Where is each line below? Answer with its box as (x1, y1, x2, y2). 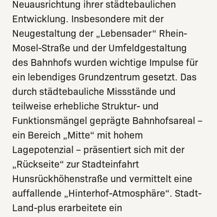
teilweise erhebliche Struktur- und (12, 100, 159, 112)
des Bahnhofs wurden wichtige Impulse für (12, 57, 198, 69)
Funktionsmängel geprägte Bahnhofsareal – (12, 115, 202, 127)
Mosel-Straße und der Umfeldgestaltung (12, 42, 187, 54)
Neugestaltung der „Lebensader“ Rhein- (12, 28, 187, 40)
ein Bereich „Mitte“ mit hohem (12, 129, 143, 141)
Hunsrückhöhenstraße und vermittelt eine (12, 173, 192, 185)
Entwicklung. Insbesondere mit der (12, 13, 164, 25)
